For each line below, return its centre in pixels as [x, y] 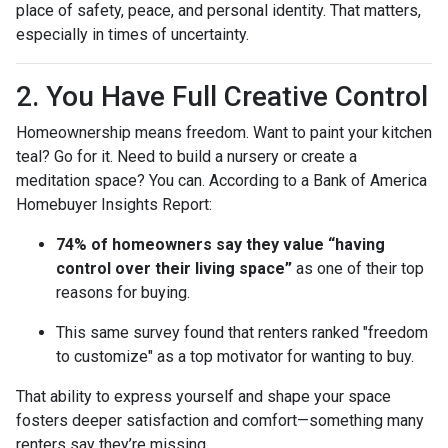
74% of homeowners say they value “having [220, 244]
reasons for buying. [123, 292]
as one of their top [358, 268]
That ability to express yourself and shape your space [203, 396]
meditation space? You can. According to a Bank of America [221, 180]
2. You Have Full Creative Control [222, 96]
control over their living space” [174, 268]
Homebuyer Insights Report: [114, 204]
